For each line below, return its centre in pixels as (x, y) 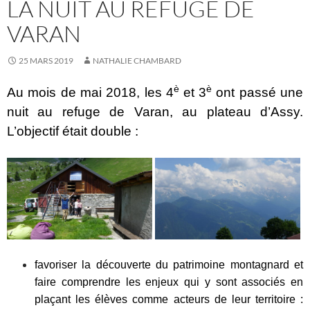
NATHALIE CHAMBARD (137, 61)
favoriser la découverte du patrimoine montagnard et (169, 265)
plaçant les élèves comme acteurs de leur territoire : (169, 300)
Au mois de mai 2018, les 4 (91, 93)
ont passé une (257, 93)
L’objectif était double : (73, 131)
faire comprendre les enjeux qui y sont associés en (169, 282)
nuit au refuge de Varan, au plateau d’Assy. (155, 112)
